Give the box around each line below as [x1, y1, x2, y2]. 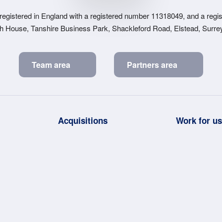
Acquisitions [57, 114, 108, 126]
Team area [32, 58, 70, 70]
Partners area [127, 58, 177, 70]
